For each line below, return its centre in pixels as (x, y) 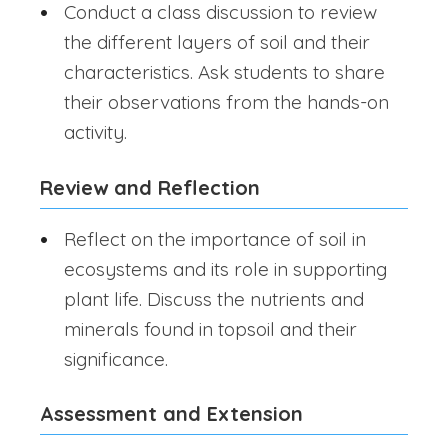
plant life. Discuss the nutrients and (214, 298)
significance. (116, 358)
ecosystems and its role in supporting (225, 268)
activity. (95, 132)
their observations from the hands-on (226, 102)
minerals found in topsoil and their (210, 328)
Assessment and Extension (171, 414)
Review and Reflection (150, 187)
